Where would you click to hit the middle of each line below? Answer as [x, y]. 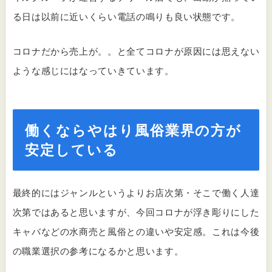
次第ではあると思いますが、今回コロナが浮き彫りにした [136, 212]
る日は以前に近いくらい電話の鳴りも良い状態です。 [126, 17]
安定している [72, 150]
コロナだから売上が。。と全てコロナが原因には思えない [136, 51]
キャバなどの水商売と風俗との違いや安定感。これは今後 [136, 231]
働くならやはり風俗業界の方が [134, 130]
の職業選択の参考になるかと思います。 [98, 250]
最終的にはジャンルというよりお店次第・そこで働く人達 [136, 192]
